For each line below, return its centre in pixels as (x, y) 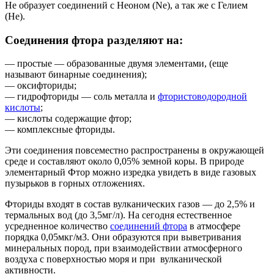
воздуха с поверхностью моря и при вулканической (113, 259)
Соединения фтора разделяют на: (94, 40)
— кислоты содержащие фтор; (68, 119)
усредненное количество (57, 226)
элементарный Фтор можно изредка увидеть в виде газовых (131, 172)
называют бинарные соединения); (76, 75)
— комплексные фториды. (60, 130)
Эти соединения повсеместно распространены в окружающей (135, 150)
